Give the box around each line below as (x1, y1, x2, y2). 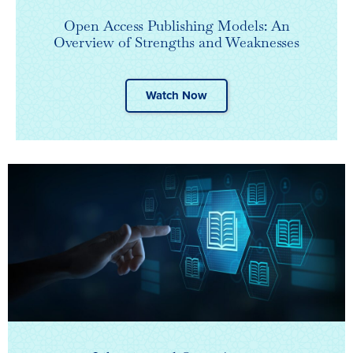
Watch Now (146, 88, 207, 103)
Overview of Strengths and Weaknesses (54, 33, 299, 52)
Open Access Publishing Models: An (63, 17, 290, 35)
